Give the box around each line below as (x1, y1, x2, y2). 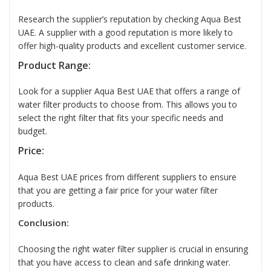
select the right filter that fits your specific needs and (18, 112, 223, 124)
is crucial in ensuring (168, 243, 248, 255)
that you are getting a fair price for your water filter (18, 184, 218, 196)
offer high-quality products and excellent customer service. (18, 39, 246, 51)
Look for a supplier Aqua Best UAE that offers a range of (18, 85, 240, 97)
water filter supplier (93, 243, 168, 255)
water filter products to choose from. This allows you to (18, 99, 237, 111)
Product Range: (18, 58, 91, 72)
